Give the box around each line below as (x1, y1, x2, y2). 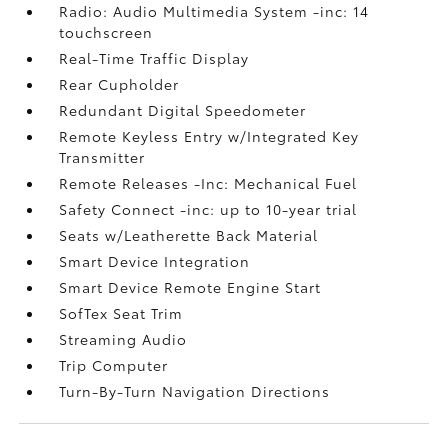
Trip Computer (59, 354, 169, 375)
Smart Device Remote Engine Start (59, 276, 322, 297)
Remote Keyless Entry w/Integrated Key (59, 125, 360, 146)
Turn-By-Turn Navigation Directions (59, 380, 331, 401)
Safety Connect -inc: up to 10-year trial (59, 198, 358, 219)
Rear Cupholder (59, 73, 180, 94)
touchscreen (59, 21, 154, 42)
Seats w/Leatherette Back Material (59, 224, 319, 245)
